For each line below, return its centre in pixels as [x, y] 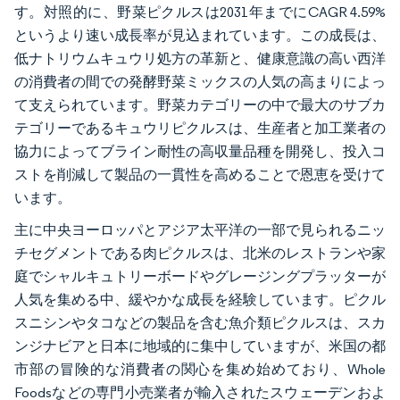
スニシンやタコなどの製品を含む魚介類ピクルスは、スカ [200, 323]
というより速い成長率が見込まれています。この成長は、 [200, 35]
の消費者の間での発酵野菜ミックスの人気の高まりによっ [200, 82]
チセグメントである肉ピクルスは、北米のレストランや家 [200, 253]
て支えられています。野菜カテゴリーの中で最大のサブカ [200, 105]
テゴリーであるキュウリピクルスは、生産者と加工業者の [200, 128]
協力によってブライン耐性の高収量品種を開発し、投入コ [200, 151]
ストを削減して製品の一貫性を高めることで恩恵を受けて [200, 175]
